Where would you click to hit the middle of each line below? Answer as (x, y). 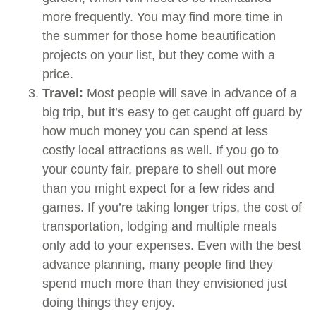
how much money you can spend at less (155, 131)
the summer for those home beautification (159, 36)
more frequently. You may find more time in (163, 17)
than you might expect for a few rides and (158, 188)
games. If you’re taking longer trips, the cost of (172, 207)
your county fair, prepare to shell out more (159, 169)
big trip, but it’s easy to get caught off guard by (172, 112)
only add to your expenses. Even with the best (172, 245)
